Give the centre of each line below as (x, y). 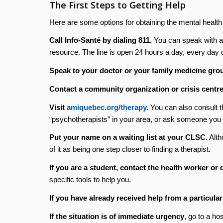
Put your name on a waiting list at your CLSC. (128, 137)
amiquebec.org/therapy (106, 107)
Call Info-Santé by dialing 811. (100, 40)
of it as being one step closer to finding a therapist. (130, 149)
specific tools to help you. (90, 179)
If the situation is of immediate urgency (116, 216)
